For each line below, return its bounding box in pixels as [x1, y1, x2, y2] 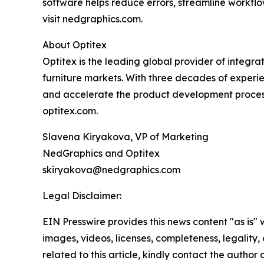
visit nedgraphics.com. [42, 13, 143, 25]
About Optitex [42, 39, 107, 51]
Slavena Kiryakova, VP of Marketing [42, 131, 209, 143]
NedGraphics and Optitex [42, 147, 160, 159]
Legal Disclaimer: [42, 190, 121, 202]
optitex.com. [42, 105, 98, 117]
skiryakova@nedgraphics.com [42, 164, 180, 176]
